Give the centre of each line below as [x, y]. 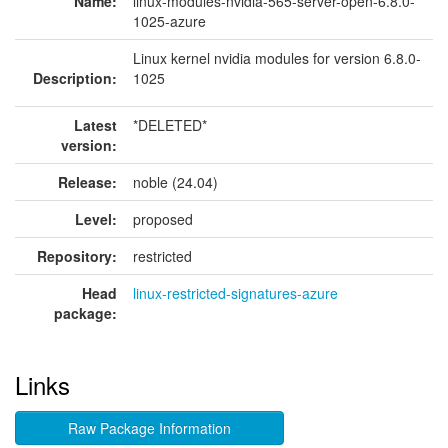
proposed [163, 219]
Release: [87, 182]
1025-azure [169, 21]
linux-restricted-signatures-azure [235, 293]
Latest [95, 125]
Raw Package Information [149, 428]
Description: [75, 78]
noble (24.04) [175, 182]
